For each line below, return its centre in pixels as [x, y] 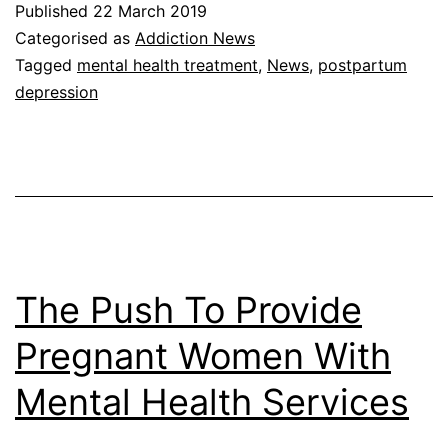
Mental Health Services [212, 401]
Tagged [46, 64]
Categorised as [75, 37]
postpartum [362, 64]
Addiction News [195, 37]
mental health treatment [167, 64]
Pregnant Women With [203, 355]
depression [56, 91]
